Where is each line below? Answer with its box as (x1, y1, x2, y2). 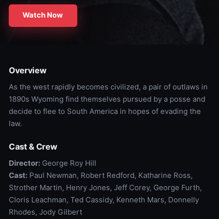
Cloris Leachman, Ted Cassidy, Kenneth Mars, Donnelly (8, 195, 199, 204)
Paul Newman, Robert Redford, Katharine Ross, (27, 170, 193, 180)
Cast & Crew (8, 141, 57, 152)
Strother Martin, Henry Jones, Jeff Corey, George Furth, (8, 182, 202, 192)
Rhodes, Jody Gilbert (8, 207, 82, 217)
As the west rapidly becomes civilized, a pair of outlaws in (8, 82, 208, 91)
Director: (8, 158, 40, 168)
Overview (8, 65, 46, 75)
